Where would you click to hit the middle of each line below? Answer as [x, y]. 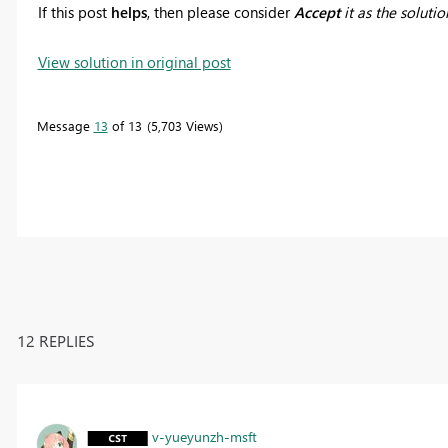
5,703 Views [184, 125]
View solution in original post [134, 61]
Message [65, 125]
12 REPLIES [55, 340]
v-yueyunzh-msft [204, 436]
